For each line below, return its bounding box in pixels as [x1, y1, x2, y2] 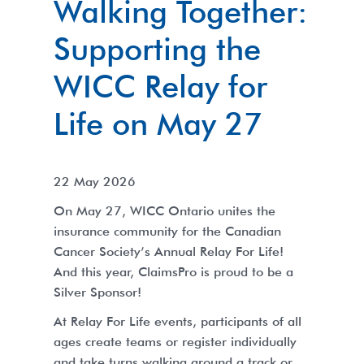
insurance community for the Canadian [54, 223, 281, 239]
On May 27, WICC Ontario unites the [54, 202, 275, 219]
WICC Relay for [54, 67, 267, 105]
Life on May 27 [54, 104, 262, 142]
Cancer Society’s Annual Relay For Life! [54, 243, 284, 259]
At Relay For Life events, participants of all [54, 313, 301, 329]
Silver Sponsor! [54, 284, 141, 300]
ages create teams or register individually [54, 333, 297, 349]
